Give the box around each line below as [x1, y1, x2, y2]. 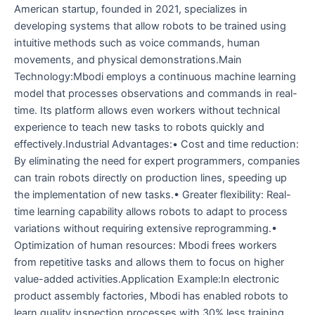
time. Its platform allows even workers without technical [14, 103, 280, 117]
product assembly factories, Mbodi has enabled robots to [14, 289, 288, 302]
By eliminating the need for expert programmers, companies [14, 154, 300, 167]
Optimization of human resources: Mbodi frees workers [14, 238, 277, 252]
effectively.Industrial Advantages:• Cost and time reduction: [14, 137, 299, 150]
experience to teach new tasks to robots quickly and [14, 120, 264, 134]
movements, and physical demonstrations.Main [14, 53, 242, 66]
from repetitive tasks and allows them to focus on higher [14, 255, 284, 269]
